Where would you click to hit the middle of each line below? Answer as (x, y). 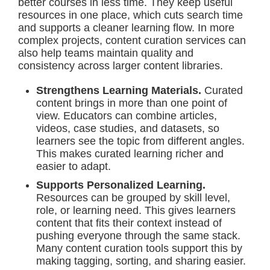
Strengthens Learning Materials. (120, 90)
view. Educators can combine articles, (127, 116)
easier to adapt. (74, 166)
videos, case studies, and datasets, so (128, 128)
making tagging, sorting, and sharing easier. (141, 261)
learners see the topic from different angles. (140, 141)
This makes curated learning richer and (130, 154)
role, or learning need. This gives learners (136, 210)
